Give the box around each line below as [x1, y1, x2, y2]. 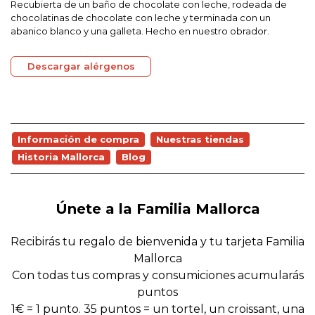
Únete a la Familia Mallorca [55, 200, 260, 217]
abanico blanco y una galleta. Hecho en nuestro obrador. [11, 25, 269, 37]
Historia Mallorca [18, 151, 105, 162]
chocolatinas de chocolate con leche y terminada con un [11, 12, 271, 23]
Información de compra [18, 134, 139, 145]
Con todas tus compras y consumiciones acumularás [11, 269, 304, 282]
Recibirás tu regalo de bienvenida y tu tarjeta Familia [11, 235, 304, 248]
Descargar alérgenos [27, 60, 135, 72]
